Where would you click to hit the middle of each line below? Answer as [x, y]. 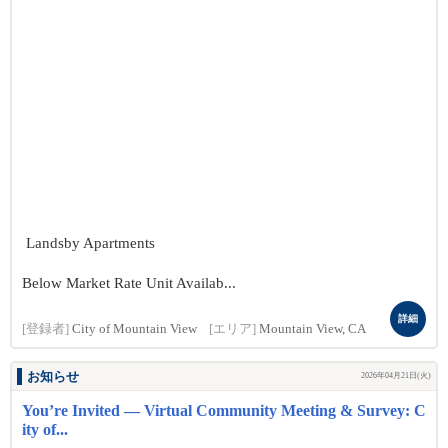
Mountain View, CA [312, 329]
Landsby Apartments [88, 243]
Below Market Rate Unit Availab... [129, 283]
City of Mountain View [134, 329]
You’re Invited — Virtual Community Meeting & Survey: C [224, 410]
